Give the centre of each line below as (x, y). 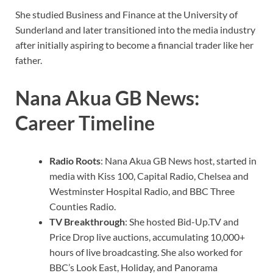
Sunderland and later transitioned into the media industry (135, 29)
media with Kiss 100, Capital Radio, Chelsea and (149, 175)
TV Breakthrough (87, 221)
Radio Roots (75, 160)
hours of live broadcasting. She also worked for (146, 252)
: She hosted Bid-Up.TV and (182, 221)
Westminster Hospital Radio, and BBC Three (142, 191)
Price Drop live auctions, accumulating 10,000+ (147, 236)
